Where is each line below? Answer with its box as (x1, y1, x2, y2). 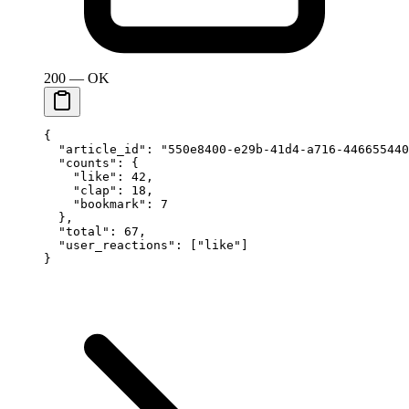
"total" (44, 224, 110, 238)
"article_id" (44, 142, 146, 156)
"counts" (44, 155, 117, 170)
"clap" (44, 183, 117, 197)
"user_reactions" (44, 237, 175, 252)
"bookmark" (44, 196, 146, 211)
